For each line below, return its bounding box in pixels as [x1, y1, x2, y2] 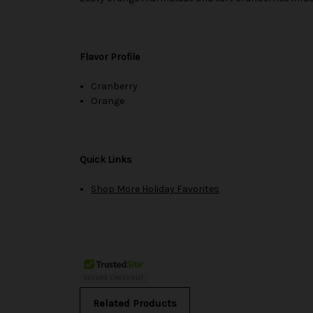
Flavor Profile [80, 50, 140, 63]
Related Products [92, 296, 177, 310]
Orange [91, 94, 125, 107]
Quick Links [80, 153, 132, 166]
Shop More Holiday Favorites [91, 182, 220, 195]
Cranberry [91, 80, 138, 92]
